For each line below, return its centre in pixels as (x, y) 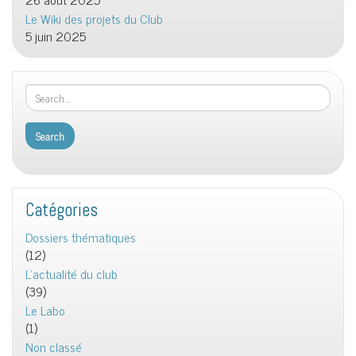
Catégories (62, 210)
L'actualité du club (72, 273)
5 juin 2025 (56, 35)
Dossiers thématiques (81, 236)
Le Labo (45, 310)
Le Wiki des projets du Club (94, 18)
